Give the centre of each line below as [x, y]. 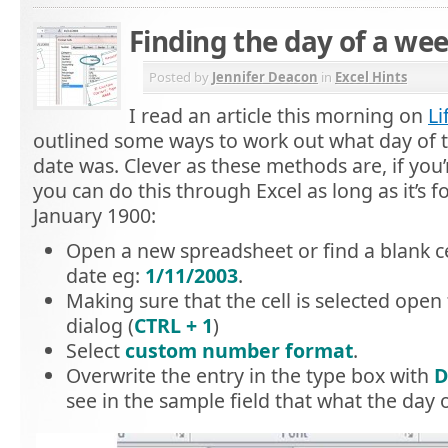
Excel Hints [371, 76]
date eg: [105, 275]
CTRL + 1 [173, 325]
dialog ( [99, 325]
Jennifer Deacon [265, 76]
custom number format [238, 350]
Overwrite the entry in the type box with [249, 375]
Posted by [180, 76]
